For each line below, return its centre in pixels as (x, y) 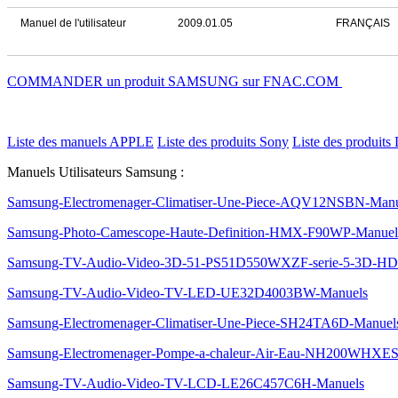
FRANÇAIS (363, 23)
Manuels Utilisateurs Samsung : (96, 172)
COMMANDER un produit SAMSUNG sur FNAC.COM (175, 81)
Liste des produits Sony (223, 142)
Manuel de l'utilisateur (73, 23)
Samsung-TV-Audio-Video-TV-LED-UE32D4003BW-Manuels (187, 293)
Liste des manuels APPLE (80, 142)
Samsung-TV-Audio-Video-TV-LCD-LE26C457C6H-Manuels (186, 383)
